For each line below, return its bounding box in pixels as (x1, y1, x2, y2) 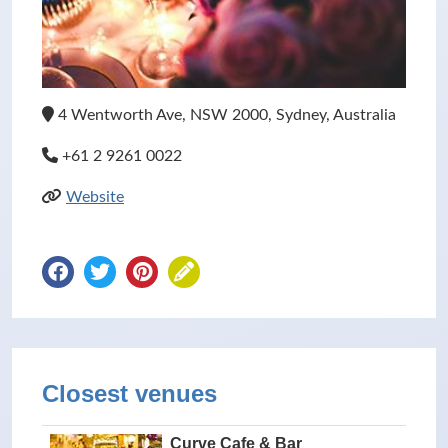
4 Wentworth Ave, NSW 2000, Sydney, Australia (54, 107, 396, 123)
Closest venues (42, 380, 217, 407)
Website (66, 189, 124, 205)
